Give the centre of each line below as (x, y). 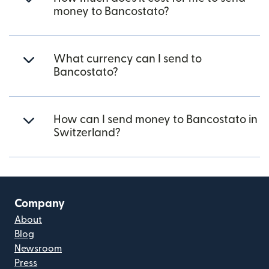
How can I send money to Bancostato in (156, 120)
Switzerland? (87, 133)
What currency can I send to (128, 59)
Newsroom (38, 249)
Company (40, 204)
